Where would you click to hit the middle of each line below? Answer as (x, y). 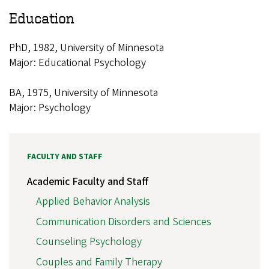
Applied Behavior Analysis (93, 202)
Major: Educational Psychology (77, 62)
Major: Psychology (50, 107)
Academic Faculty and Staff (88, 181)
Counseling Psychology (89, 242)
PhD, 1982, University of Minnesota (86, 47)
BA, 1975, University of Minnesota (83, 92)
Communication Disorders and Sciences (124, 222)
